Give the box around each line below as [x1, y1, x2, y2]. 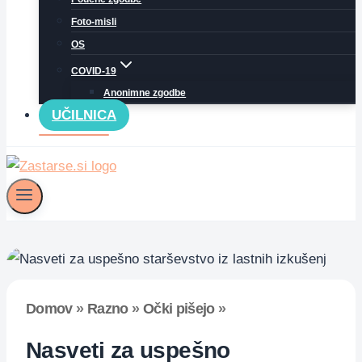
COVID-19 [71, 65, 117, 77]
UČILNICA [52, 107, 117, 123]
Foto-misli [71, 16, 117, 27]
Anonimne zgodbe [103, 87, 187, 99]
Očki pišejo [142, 301, 215, 318]
